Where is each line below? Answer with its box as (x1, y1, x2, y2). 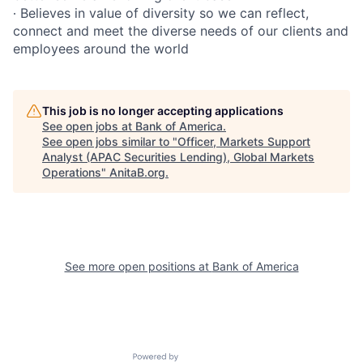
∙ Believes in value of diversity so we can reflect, (13, 5, 309, 21)
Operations (42, 165, 101, 179)
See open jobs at (42, 119, 135, 133)
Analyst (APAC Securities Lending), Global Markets (42, 150, 314, 164)
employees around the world (13, 41, 189, 57)
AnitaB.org (109, 165, 165, 179)
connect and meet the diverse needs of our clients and (13, 23, 348, 39)
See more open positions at (64, 259, 212, 273)
